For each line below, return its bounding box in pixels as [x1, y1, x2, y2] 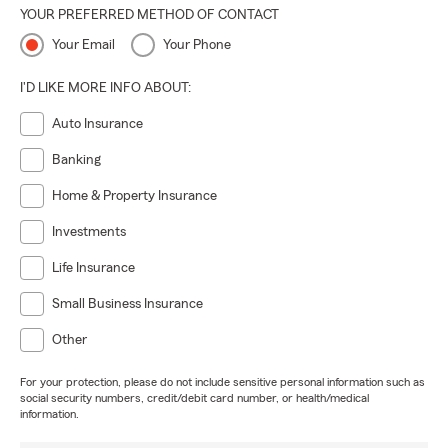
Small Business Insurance [52, 297, 203, 311]
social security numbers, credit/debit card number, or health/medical [20, 392, 369, 404]
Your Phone [163, 38, 231, 52]
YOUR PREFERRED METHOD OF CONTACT [20, 8, 279, 22]
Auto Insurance [52, 117, 143, 131]
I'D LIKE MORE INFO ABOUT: [20, 81, 191, 95]
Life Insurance [52, 261, 135, 275]
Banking [52, 153, 101, 167]
